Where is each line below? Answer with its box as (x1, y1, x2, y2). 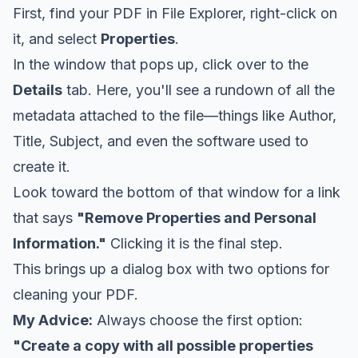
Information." (13, 234, 106, 252)
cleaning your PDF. (13, 285, 138, 303)
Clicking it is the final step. (106, 234, 283, 252)
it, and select (13, 30, 101, 47)
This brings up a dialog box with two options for (13, 260, 329, 277)
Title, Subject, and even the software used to (13, 132, 308, 149)
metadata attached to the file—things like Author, (13, 106, 336, 124)
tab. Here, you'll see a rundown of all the (62, 81, 335, 98)
